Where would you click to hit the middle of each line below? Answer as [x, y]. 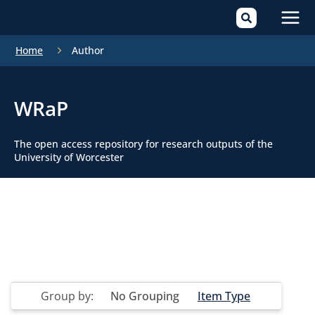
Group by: [69, 296]
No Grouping [145, 296]
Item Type [224, 296]
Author [88, 50]
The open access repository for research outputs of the [143, 144]
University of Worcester [69, 157]
